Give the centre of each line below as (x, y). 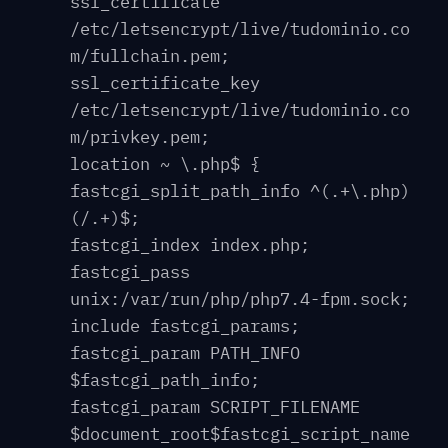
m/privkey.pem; (140, 137)
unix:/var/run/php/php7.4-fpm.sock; (240, 299)
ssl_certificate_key (165, 83)
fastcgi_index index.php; (190, 245)
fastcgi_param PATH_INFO (185, 353)
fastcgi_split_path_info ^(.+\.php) (240, 191)
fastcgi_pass (130, 272)
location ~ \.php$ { (165, 164)
